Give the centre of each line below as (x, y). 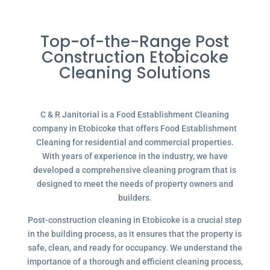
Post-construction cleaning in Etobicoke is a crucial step (135, 220)
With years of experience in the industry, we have (135, 156)
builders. (135, 198)
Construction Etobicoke (135, 57)
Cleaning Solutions (135, 73)
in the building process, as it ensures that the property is (135, 234)
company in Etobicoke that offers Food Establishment (135, 128)
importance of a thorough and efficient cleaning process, (135, 262)
